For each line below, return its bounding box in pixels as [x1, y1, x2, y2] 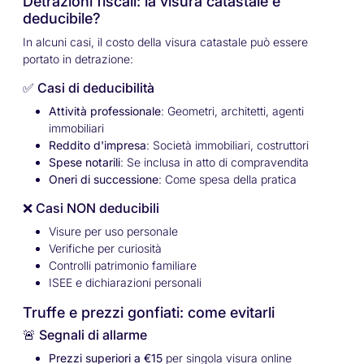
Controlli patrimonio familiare [49, 258, 197, 273]
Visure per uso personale [49, 224, 178, 239]
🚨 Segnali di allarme [23, 327, 147, 344]
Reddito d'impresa [49, 138, 146, 153]
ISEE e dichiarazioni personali [49, 275, 201, 290]
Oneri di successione [49, 172, 158, 187]
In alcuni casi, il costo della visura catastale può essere [23, 35, 308, 50]
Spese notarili [49, 155, 120, 170]
